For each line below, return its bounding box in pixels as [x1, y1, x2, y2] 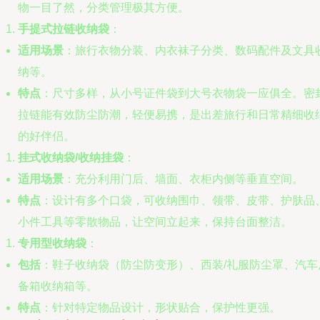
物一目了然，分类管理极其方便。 [18, 1, 189, 14]
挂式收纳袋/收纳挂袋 [18, 151, 124, 164]
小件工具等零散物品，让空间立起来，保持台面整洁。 [18, 216, 292, 228]
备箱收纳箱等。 [18, 280, 98, 292]
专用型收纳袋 [18, 237, 86, 249]
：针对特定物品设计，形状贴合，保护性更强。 [41, 301, 281, 314]
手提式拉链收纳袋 [18, 23, 109, 35]
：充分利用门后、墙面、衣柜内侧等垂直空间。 [64, 173, 304, 185]
